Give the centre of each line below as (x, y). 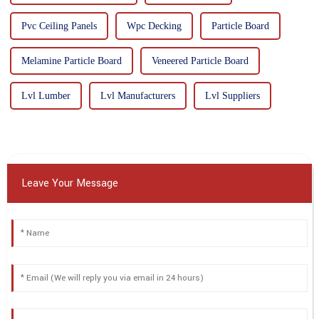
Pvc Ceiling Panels (59, 26)
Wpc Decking (154, 26)
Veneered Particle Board (200, 61)
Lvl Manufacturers (137, 96)
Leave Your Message (69, 184)
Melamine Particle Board (71, 61)
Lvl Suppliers (232, 96)
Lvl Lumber (46, 96)
